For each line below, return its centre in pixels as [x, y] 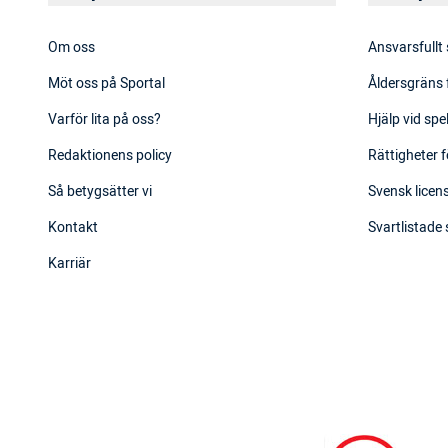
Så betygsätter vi [100, 192]
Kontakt [73, 228]
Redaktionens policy [110, 156]
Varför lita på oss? [104, 120]
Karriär [69, 264]
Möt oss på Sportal [106, 84]
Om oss [71, 48]
